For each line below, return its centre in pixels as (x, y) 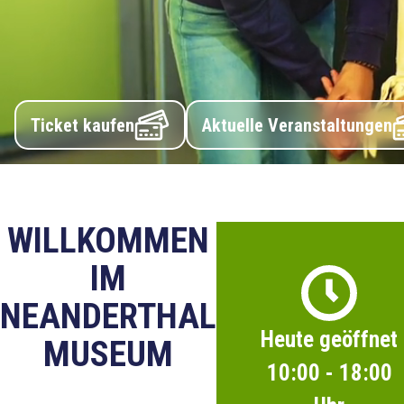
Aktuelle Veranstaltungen (297, 125)
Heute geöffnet (329, 340)
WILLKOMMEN (108, 241)
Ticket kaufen (83, 125)
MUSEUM (108, 354)
